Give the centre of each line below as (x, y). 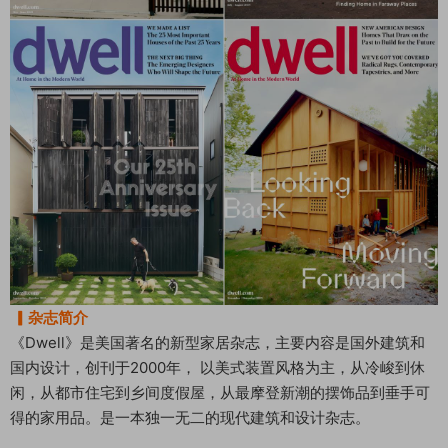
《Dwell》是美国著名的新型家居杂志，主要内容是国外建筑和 (217, 342)
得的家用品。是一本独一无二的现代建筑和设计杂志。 (190, 417)
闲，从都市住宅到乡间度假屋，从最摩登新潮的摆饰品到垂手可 (220, 392)
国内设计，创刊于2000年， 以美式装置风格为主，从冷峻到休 (217, 367)
